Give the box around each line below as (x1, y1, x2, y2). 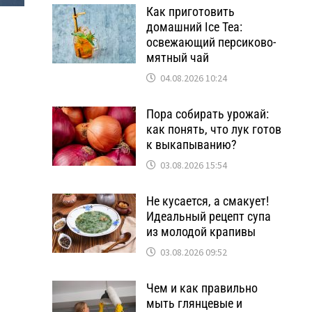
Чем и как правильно (146, 281, 258, 295)
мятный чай (146, 50, 209, 65)
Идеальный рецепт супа (146, 209, 271, 224)
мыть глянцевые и (146, 296, 242, 311)
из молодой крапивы (146, 224, 256, 239)
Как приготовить (146, 4, 235, 19)
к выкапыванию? (146, 137, 237, 152)
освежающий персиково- (146, 35, 276, 49)
